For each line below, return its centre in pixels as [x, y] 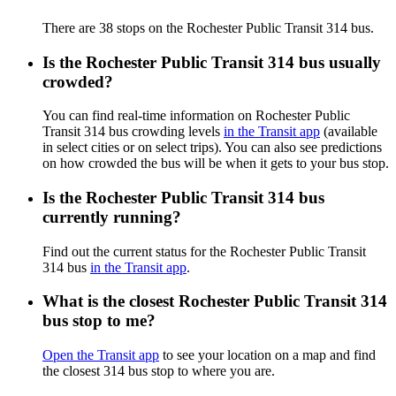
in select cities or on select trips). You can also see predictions [212, 148]
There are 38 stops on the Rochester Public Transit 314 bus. [208, 27]
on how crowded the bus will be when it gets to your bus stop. [216, 164]
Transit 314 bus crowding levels [133, 132]
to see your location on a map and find [267, 355]
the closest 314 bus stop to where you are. [159, 371]
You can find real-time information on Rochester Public [196, 116]
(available [349, 132]
